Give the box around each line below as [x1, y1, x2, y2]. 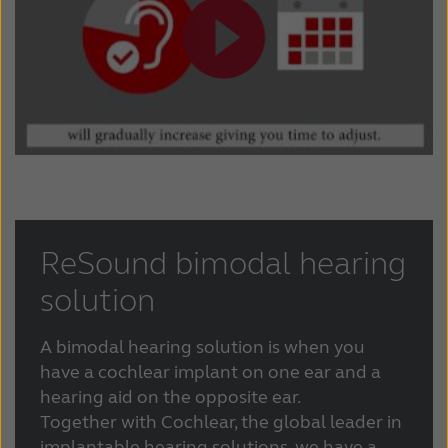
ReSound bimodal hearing [40, 243, 406, 283]
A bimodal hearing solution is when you [40, 335, 365, 358]
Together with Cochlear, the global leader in [40, 410, 402, 433]
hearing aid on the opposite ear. [40, 385, 301, 408]
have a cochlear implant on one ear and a [40, 360, 381, 383]
